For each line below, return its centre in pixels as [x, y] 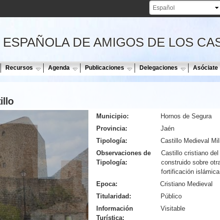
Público [171, 196]
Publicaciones [105, 68]
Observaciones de [124, 153]
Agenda [59, 68]
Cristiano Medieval [186, 184]
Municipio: [112, 116]
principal [93, 24]
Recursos [19, 68]
